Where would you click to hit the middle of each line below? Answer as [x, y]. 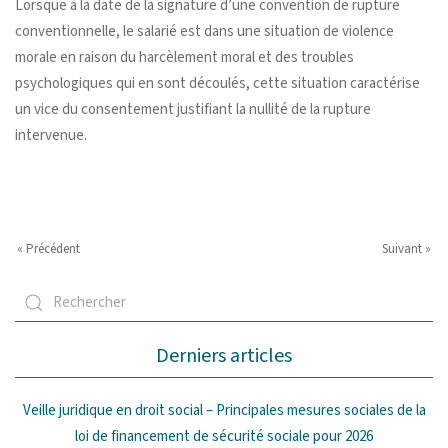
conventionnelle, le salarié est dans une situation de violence [204, 31]
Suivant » [406, 248]
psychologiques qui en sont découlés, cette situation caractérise [217, 83]
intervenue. [51, 135]
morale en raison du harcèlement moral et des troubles [184, 57]
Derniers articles [224, 355]
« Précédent [48, 248]
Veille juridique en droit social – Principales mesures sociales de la [224, 410]
